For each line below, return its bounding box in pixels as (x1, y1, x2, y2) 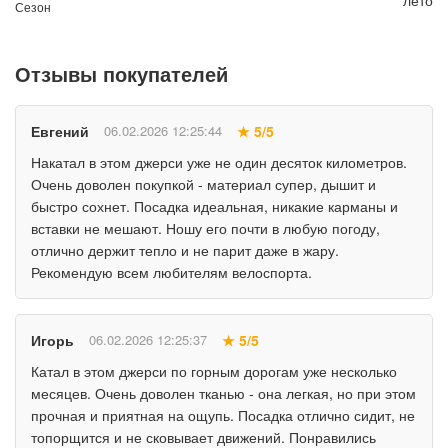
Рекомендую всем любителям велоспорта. (31, 261, 312, 282)
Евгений (31, 120, 89, 141)
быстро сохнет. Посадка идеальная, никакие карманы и (31, 195, 398, 216)
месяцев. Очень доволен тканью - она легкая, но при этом (31, 382, 416, 403)
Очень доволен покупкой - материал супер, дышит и (31, 173, 376, 194)
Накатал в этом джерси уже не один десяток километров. (31, 151, 407, 172)
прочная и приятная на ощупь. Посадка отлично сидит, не (31, 404, 415, 425)
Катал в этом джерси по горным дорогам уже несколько (31, 360, 397, 381)
